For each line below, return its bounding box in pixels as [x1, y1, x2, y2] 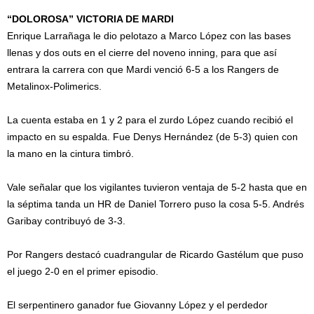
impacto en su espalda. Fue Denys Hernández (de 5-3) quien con [7, 131, 298, 143]
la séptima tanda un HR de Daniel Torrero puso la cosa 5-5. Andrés [7, 198, 304, 210]
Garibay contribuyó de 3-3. [7, 215, 125, 227]
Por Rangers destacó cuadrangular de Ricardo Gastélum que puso [7, 249, 303, 261]
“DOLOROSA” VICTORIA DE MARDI [7, 13, 174, 25]
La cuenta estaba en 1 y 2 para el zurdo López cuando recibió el [7, 114, 293, 126]
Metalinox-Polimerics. [7, 81, 102, 93]
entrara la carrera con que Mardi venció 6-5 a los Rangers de [7, 64, 279, 76]
